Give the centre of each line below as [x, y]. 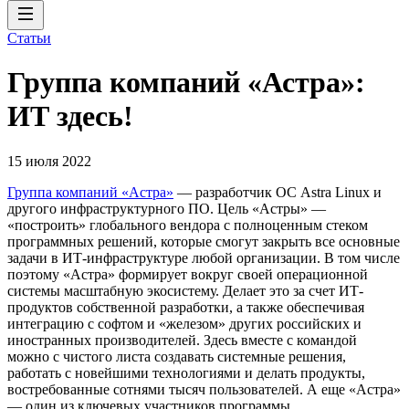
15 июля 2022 [49, 161]
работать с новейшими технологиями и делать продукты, [186, 372]
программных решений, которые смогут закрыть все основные [204, 241]
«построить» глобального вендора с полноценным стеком [188, 225]
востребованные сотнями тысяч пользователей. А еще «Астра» [204, 389]
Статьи [29, 38]
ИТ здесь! [70, 116]
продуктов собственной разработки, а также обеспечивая [186, 307]
